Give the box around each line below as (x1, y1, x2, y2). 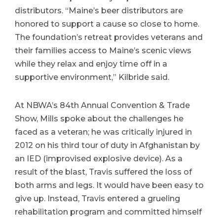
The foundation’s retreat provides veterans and (15, 33, 203, 42)
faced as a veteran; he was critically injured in (15, 127, 192, 137)
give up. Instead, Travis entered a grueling (15, 194, 180, 203)
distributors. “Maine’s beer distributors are (15, 6, 183, 15)
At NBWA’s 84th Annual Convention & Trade (15, 101, 190, 110)
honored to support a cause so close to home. (15, 19, 199, 29)
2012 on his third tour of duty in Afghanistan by (15, 141, 200, 150)
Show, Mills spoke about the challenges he (15, 114, 184, 123)
